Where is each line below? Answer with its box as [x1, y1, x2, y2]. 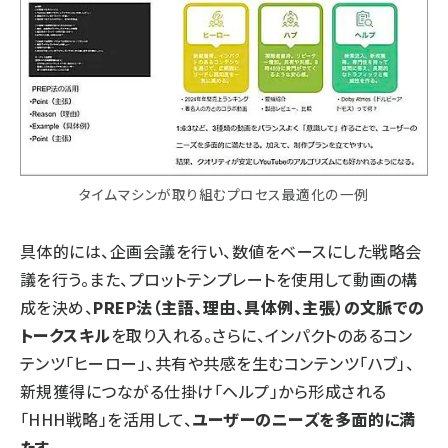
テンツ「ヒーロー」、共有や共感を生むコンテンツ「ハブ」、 [20, 350, 415, 375]
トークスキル [20, 322, 111, 347]
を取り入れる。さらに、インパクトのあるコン [110, 322, 413, 347]
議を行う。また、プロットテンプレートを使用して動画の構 [20, 266, 418, 291]
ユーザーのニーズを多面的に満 [192, 406, 416, 431]
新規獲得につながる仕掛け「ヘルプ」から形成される [20, 378, 387, 403]
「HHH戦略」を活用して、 [20, 406, 193, 431]
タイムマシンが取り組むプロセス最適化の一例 [79, 183, 369, 204]
